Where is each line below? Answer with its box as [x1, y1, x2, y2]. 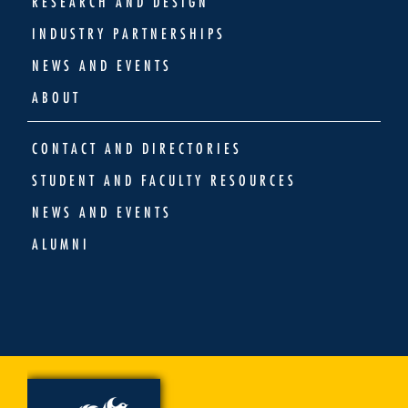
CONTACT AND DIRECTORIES [32, 138, 242, 158]
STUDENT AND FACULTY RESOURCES [32, 170, 297, 189]
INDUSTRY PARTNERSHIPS [32, 24, 226, 43]
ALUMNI [32, 234, 90, 253]
